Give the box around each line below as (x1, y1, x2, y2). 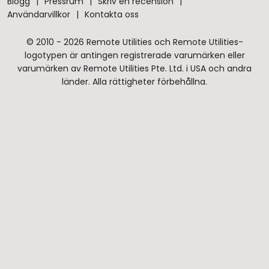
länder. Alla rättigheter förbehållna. (62, 76, 207, 88)
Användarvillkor (7, 8, 70, 20)
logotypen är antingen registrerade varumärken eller (24, 49, 245, 61)
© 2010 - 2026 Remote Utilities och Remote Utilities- (26, 36, 243, 48)
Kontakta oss (85, 8, 139, 20)
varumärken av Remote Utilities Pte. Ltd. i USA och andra (17, 62, 252, 74)
